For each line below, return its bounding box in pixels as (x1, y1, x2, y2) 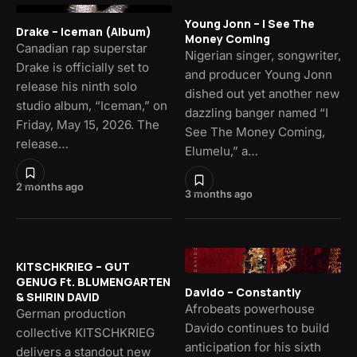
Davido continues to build (185, 320, 329, 335)
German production (16, 306, 126, 322)
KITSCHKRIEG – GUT (16, 259, 130, 275)
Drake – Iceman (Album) (16, 23, 151, 39)
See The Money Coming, (185, 124, 325, 140)
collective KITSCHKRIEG (16, 325, 155, 341)
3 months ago (185, 188, 253, 201)
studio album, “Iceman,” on (16, 97, 167, 113)
